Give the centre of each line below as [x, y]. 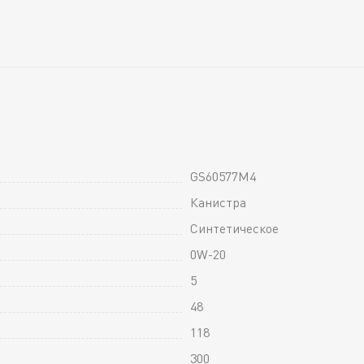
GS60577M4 [223, 176]
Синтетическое [234, 228]
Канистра [218, 202]
